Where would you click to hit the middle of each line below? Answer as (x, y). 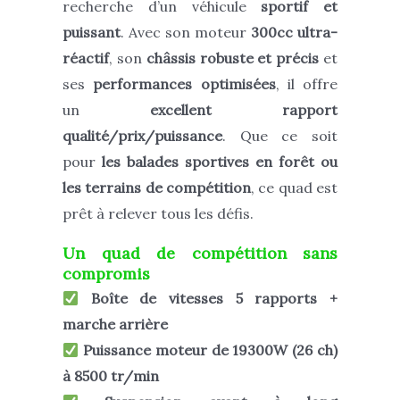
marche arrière (115, 324)
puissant (92, 33)
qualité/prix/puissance (142, 136)
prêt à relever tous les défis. (158, 214)
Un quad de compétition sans (200, 253)
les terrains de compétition (157, 188)
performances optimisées (184, 84)
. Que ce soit (280, 136)
